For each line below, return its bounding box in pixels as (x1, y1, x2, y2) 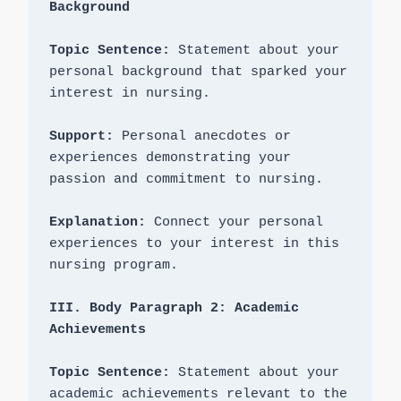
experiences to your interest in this (48, 236, 339, 252)
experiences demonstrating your (48, 150, 291, 166)
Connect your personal (153, 215, 323, 231)
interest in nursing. (48, 86, 210, 102)
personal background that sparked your (48, 64, 347, 81)
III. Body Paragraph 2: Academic (48, 301, 299, 317)
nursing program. (48, 258, 178, 274)
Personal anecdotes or (121, 129, 291, 145)
